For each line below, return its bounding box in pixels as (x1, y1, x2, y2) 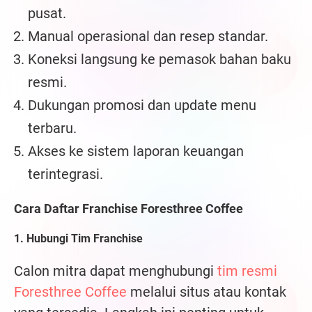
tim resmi (217, 263, 277, 280)
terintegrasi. (28, 166, 103, 183)
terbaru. (28, 120, 77, 137)
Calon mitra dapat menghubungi (14, 263, 217, 280)
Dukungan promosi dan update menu (28, 97, 256, 114)
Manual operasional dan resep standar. (28, 28, 268, 45)
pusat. (28, 5, 66, 22)
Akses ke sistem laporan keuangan (28, 143, 244, 160)
